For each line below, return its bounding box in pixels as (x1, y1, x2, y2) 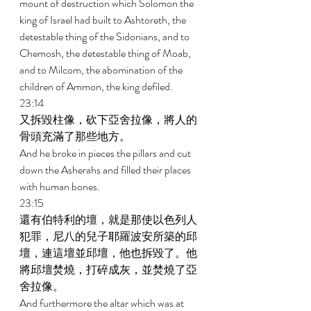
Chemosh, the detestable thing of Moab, (19, 45, 193, 61)
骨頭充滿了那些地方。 (19, 128, 133, 144)
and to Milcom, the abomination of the (19, 62, 185, 78)
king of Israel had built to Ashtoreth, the (19, 12, 188, 28)
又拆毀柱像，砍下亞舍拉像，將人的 (19, 112, 197, 128)
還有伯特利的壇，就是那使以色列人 (19, 212, 197, 228)
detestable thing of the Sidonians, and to (19, 28, 192, 44)
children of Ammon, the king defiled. (19, 78, 175, 94)
